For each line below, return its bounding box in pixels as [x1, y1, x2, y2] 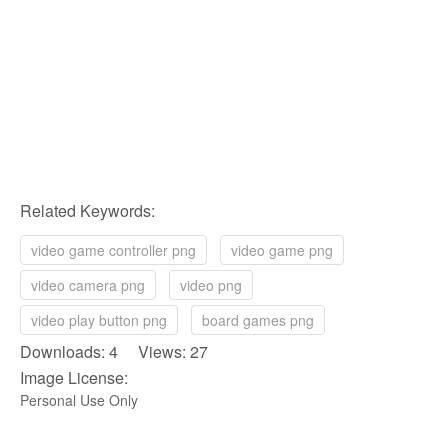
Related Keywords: [20, 198, 155, 222]
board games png [202, 309, 314, 330]
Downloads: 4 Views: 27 [20, 339, 208, 363]
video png [180, 274, 242, 295]
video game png [231, 239, 333, 260]
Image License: [20, 365, 128, 389]
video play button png [31, 309, 167, 330]
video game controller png [31, 239, 196, 260]
